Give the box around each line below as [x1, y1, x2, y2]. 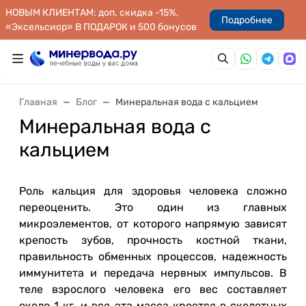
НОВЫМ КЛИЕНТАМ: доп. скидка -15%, [5, 7, 178, 18]
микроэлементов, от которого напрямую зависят [19, 217, 287, 230]
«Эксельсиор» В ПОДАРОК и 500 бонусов [5, 21, 197, 33]
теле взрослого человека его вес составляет [19, 283, 287, 296]
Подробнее [221, 14, 273, 26]
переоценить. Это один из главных [19, 201, 287, 214]
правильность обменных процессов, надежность [19, 250, 287, 263]
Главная [19, 96, 57, 108]
